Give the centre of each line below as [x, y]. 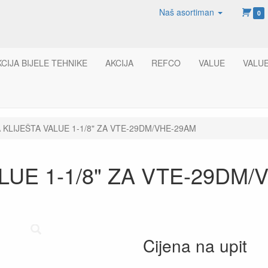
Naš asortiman [187, 12]
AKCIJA [119, 63]
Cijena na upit [195, 245]
